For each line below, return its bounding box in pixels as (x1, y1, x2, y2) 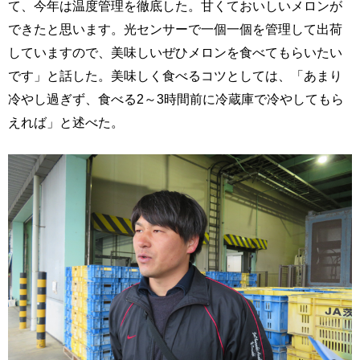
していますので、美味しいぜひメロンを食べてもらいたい (8, 45, 342, 59)
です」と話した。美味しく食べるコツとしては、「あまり (8, 68, 342, 83)
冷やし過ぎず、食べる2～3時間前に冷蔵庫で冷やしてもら (8, 92, 344, 106)
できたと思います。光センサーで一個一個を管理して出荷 (8, 22, 342, 36)
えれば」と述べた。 (8, 115, 124, 129)
